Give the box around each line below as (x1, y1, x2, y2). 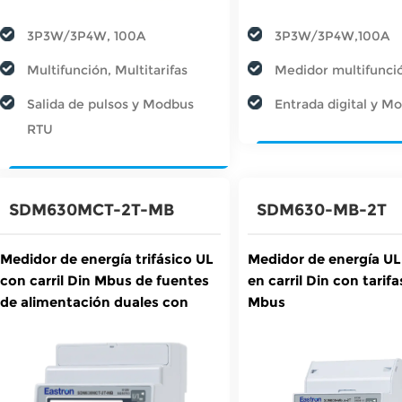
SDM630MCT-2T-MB (9, 199, 174, 220)
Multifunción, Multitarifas (27, 61, 188, 78)
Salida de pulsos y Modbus (27, 95, 194, 112)
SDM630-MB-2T (257, 199, 388, 220)
